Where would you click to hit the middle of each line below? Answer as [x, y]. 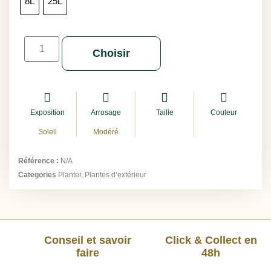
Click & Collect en [211, 240]
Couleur [224, 112]
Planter [70, 175]
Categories [37, 175]
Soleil [47, 132]
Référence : [39, 161]
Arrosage [106, 112]
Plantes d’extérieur [116, 175]
